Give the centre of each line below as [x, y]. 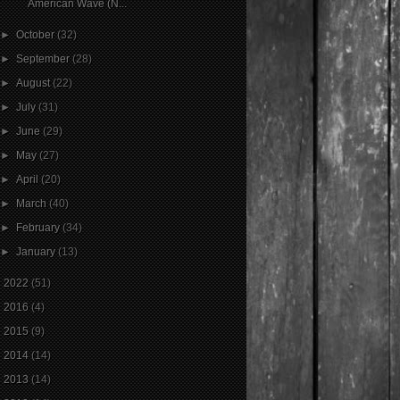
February [40, 227]
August [35, 83]
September [45, 58]
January [37, 251]
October [37, 34]
